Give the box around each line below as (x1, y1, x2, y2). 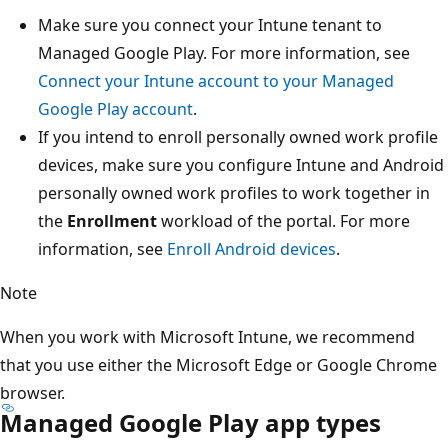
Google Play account (38, 97, 193, 120)
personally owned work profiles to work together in (38, 181, 430, 204)
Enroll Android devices (167, 237, 336, 260)
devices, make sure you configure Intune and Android (38, 153, 444, 176)
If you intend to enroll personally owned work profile (38, 125, 438, 148)
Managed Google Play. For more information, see (38, 41, 410, 64)
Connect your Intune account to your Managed (38, 69, 394, 92)
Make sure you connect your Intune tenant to (38, 13, 382, 36)
